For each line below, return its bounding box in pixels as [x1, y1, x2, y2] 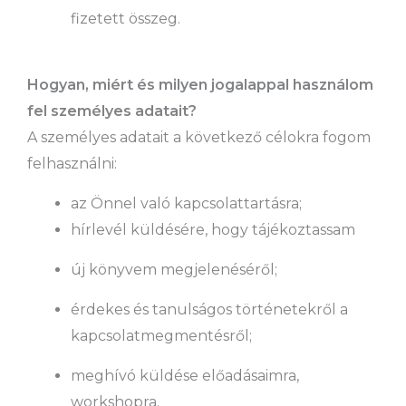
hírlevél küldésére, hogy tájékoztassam [71, 221, 355, 238]
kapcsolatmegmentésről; [71, 327, 252, 344]
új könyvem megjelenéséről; [71, 261, 277, 278]
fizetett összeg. [71, 10, 180, 27]
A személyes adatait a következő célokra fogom [27, 129, 371, 146]
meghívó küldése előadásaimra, [71, 367, 299, 384]
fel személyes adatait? [27, 102, 197, 120]
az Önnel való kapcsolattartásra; [71, 195, 302, 212]
